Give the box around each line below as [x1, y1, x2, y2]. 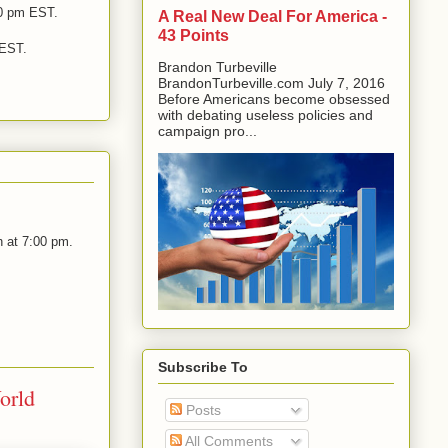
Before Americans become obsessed [158, 91, 390, 108]
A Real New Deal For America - [158, 7, 387, 26]
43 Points [158, 26, 229, 45]
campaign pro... [158, 123, 257, 140]
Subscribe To [158, 358, 248, 375]
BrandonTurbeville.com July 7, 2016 [158, 75, 385, 92]
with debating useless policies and [158, 107, 373, 124]
